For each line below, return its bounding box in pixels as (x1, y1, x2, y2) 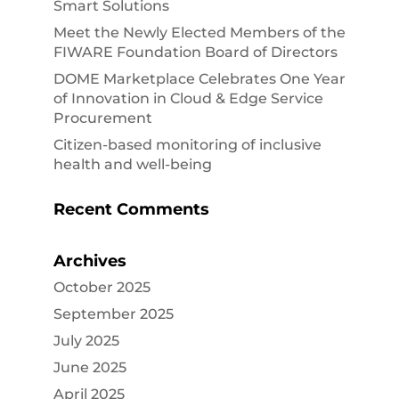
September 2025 (53, 305, 174, 323)
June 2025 (53, 359, 126, 377)
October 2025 (53, 279, 151, 297)
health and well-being (53, 156, 212, 174)
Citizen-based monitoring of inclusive (53, 136, 322, 154)
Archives (53, 251, 126, 272)
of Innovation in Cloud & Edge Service (53, 90, 323, 108)
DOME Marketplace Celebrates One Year (53, 70, 346, 88)
